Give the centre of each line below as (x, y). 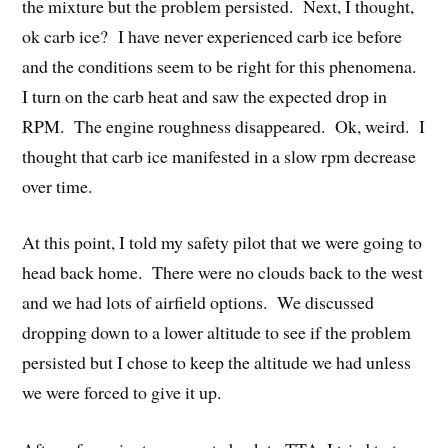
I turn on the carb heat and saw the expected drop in (205, 95)
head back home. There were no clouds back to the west (223, 272)
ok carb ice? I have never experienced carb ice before (212, 35)
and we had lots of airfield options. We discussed (198, 302)
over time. (57, 185)
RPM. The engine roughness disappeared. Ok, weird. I (224, 125)
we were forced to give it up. (122, 392)
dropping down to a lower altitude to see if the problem (217, 332)
